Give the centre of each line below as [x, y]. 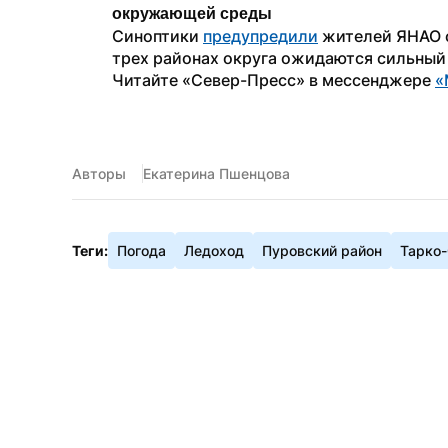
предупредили [260, 36]
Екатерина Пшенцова [216, 173]
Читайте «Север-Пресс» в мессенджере [273, 80]
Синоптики [157, 36]
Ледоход [214, 250]
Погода [141, 250]
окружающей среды [192, 13]
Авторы [99, 173]
